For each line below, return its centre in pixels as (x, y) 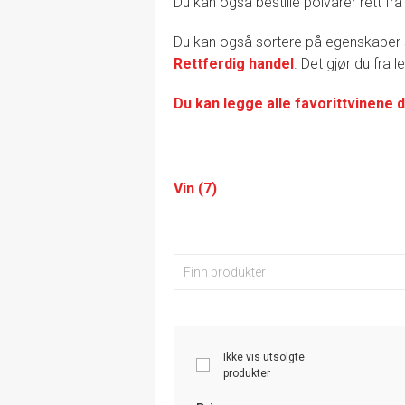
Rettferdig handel (234, 63)
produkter (247, 373)
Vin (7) (195, 188)
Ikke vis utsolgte (264, 357)
